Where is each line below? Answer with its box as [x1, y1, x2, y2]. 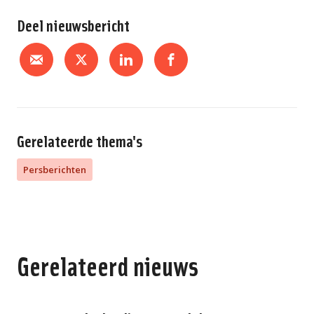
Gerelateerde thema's [17, 130, 142, 151]
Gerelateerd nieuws [17, 248, 198, 282]
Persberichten [23, 163, 86, 176]
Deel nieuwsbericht [17, 14, 130, 35]
